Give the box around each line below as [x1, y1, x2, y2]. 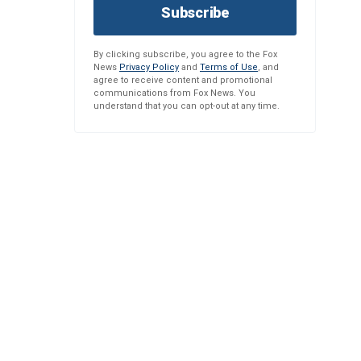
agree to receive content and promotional [93, 75, 272, 85]
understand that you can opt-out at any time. [93, 101, 280, 111]
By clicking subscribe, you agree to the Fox [93, 49, 277, 60]
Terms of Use [200, 62, 258, 73]
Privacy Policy [119, 62, 179, 73]
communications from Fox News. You [93, 88, 255, 98]
